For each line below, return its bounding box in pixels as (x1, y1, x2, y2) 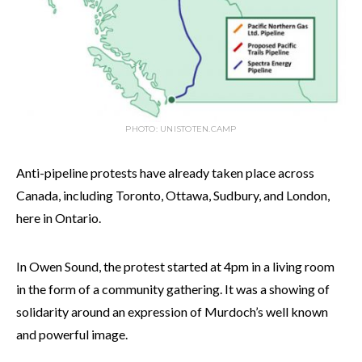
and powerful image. (16, 326, 128, 342)
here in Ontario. (16, 209, 101, 225)
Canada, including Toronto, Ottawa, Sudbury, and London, (16, 187, 330, 203)
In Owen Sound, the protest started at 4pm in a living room (16, 258, 335, 274)
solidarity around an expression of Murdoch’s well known (16, 303, 328, 319)
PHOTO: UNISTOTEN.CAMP (125, 123, 237, 134)
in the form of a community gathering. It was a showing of (16, 280, 330, 297)
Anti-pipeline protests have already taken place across (16, 164, 314, 180)
